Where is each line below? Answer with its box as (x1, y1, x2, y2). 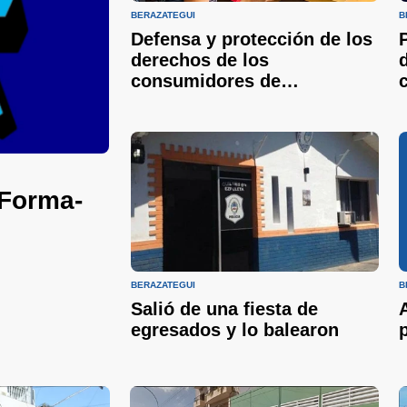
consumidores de (131, 71, 281, 92)
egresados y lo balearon (131, 319, 339, 340)
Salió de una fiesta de (131, 298, 318, 319)
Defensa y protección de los (131, 29, 372, 50)
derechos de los (131, 50, 269, 71)
